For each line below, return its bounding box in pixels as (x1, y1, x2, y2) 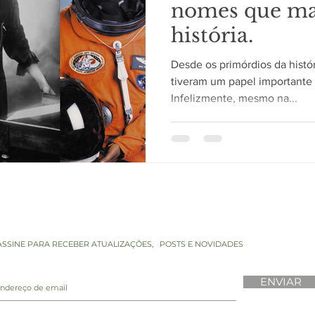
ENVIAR (260, 274, 302, 288)
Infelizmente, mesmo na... (171, 92, 297, 104)
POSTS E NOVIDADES (160, 238, 243, 249)
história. (171, 23, 253, 48)
